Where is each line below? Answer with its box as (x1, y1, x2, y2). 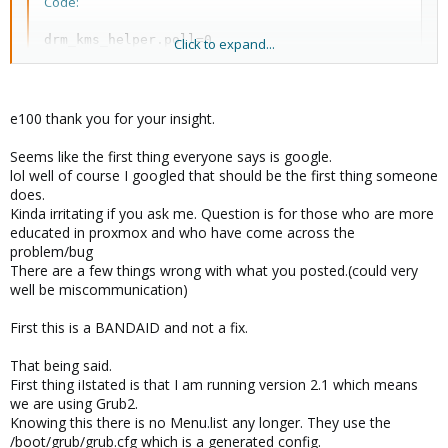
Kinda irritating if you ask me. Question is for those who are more (10, 204, 434, 223)
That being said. (10, 356, 112, 375)
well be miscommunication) (10, 280, 188, 299)
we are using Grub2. (10, 394, 138, 413)
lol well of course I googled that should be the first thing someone (10, 166, 438, 185)
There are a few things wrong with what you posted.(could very (10, 261, 418, 280)
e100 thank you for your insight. (10, 109, 215, 128)
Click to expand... (174, 35, 275, 53)
